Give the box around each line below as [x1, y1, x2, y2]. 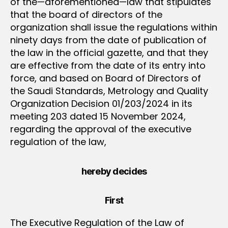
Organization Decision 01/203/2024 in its [10, 97, 192, 110]
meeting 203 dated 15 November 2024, [10, 109, 186, 123]
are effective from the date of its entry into [10, 59, 206, 72]
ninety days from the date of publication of [10, 33, 207, 46]
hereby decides [81, 165, 147, 177]
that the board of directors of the [10, 8, 162, 21]
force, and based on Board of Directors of [10, 71, 201, 84]
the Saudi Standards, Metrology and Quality [10, 84, 208, 97]
